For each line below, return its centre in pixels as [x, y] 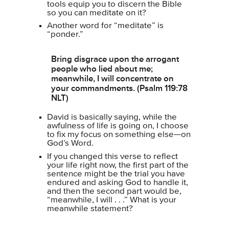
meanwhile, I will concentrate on [112, 78]
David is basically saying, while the [112, 117]
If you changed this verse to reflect [112, 156]
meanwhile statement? [90, 209]
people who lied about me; [102, 69]
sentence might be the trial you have [116, 174]
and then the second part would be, [114, 191]
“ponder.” [65, 35]
